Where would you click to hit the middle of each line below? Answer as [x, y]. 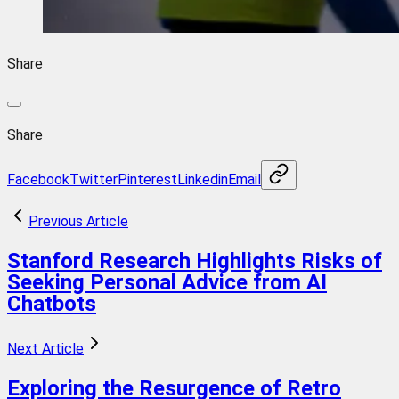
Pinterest [147, 179]
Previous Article [78, 221]
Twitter [94, 179]
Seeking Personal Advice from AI [167, 282]
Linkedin [203, 179]
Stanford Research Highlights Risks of [195, 261]
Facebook [38, 179]
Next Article [45, 348]
